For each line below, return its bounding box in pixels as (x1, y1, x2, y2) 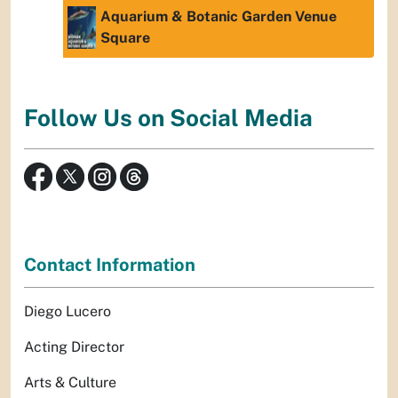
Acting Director (24, 338, 124, 355)
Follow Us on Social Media (24, 104, 313, 132)
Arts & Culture (24, 373, 116, 391)
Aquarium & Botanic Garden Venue (100, 8, 337, 25)
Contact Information (24, 253, 195, 275)
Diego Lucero (24, 302, 111, 320)
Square (100, 29, 150, 46)
